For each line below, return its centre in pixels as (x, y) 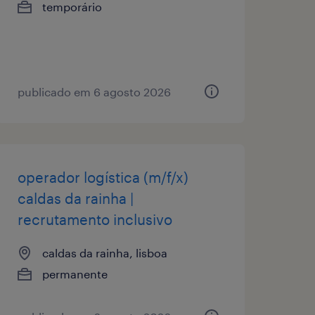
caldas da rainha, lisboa (104, 252)
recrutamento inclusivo (95, 219)
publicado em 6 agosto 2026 (94, 91)
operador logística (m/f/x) (103, 177)
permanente (75, 274)
